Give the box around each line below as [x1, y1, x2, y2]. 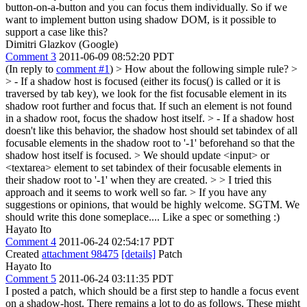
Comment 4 [5, 236, 56, 247]
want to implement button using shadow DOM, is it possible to [5, 14, 276, 25]
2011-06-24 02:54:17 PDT [59, 236, 174, 247]
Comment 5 [5, 273, 56, 284]
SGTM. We [246, 199, 299, 210]
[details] [121, 248, 156, 260]
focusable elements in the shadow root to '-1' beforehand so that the [5, 137, 295, 149]
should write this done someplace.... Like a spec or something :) [5, 211, 280, 223]
